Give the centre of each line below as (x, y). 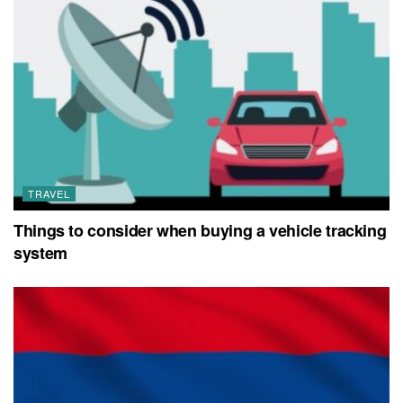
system (40, 252)
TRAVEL (49, 193)
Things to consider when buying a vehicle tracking (200, 230)
